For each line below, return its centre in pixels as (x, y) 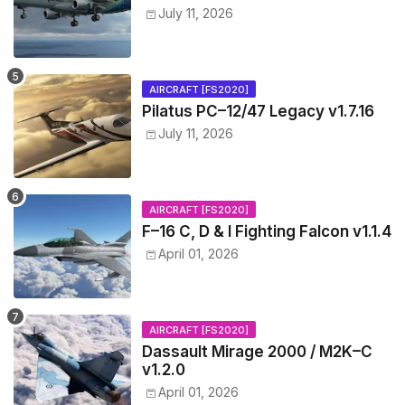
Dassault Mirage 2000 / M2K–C (257, 352)
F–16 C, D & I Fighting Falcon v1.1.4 (267, 232)
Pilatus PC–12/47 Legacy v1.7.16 (258, 112)
